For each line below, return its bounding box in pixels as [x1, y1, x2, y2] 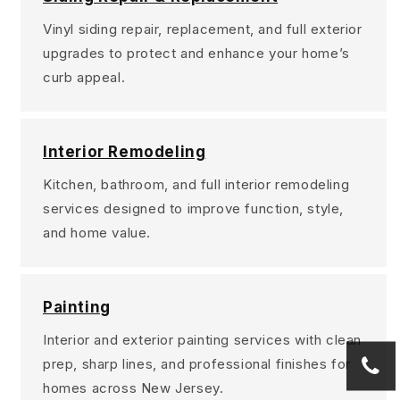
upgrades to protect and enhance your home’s [43, 45, 350, 62]
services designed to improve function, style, [43, 200, 345, 218]
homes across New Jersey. [43, 379, 224, 397]
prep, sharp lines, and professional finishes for [43, 355, 351, 373]
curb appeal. [43, 69, 126, 87]
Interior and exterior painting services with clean [43, 331, 362, 349]
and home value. [43, 224, 151, 242]
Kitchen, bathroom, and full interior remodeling [43, 176, 350, 194]
